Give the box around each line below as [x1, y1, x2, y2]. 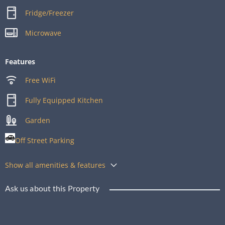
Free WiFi [25, 75, 56, 85]
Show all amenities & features [5, 160, 105, 170]
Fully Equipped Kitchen [25, 95, 103, 105]
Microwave [25, 28, 62, 38]
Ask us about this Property [5, 183, 100, 193]
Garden [25, 115, 51, 125]
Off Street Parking [15, 135, 74, 145]
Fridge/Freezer [25, 8, 74, 18]
